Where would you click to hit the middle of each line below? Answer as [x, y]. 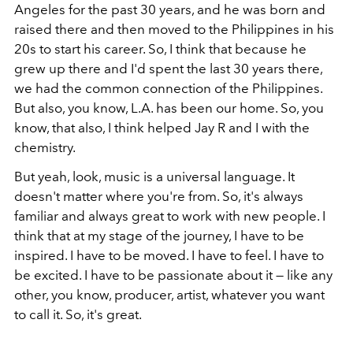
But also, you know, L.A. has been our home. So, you [169, 108]
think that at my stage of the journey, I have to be [159, 236]
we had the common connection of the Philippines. [168, 89]
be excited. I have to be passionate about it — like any [173, 275]
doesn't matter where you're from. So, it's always [159, 197]
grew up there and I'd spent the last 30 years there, [168, 69]
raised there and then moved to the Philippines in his [174, 30]
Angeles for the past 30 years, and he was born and [170, 10]
